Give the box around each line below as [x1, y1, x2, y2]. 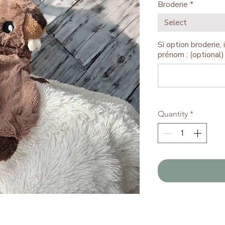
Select [164, 18, 187, 28]
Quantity [158, 109, 188, 119]
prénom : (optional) [158, 49, 224, 61]
